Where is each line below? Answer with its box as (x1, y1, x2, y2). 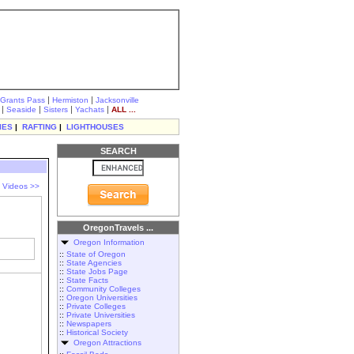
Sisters (43, 105, 68, 114)
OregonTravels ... (83, 223, 153, 232)
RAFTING (22, 122, 57, 131)
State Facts (66, 276, 108, 284)
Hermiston (52, 96, 88, 104)
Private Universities (66, 311, 135, 319)
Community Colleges (66, 284, 141, 293)
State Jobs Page (66, 267, 128, 276)
